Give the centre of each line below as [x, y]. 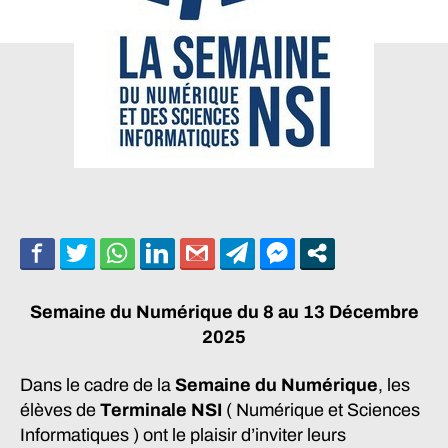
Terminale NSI [163, 409]
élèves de [60, 409]
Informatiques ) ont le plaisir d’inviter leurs [183, 434]
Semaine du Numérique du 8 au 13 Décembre [224, 312]
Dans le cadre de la [97, 384]
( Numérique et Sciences [323, 409]
